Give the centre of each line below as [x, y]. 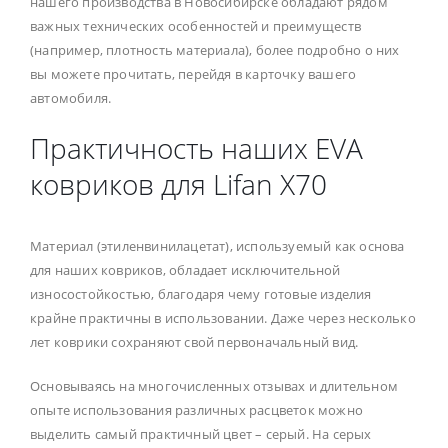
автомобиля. [71, 97]
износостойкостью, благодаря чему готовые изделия [201, 293]
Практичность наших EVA [196, 147]
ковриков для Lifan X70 [178, 183]
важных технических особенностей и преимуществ [196, 25]
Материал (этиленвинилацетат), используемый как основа [217, 245]
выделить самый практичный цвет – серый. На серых [201, 433]
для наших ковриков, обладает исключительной [185, 269]
